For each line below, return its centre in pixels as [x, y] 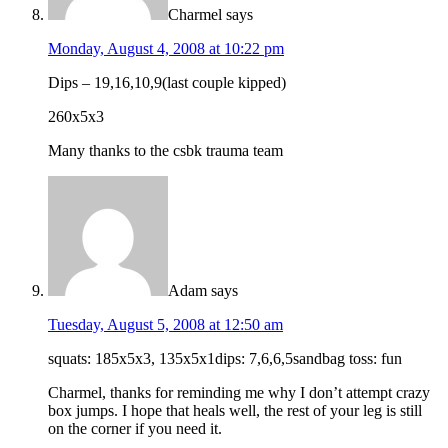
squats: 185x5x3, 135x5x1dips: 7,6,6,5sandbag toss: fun [225, 359]
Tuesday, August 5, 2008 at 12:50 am [165, 325]
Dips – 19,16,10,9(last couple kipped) [167, 83]
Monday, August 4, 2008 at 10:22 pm [166, 49]
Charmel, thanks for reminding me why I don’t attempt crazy [239, 393]
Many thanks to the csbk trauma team [165, 151]
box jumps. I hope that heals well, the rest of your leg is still [235, 411]
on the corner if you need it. [135, 429]
